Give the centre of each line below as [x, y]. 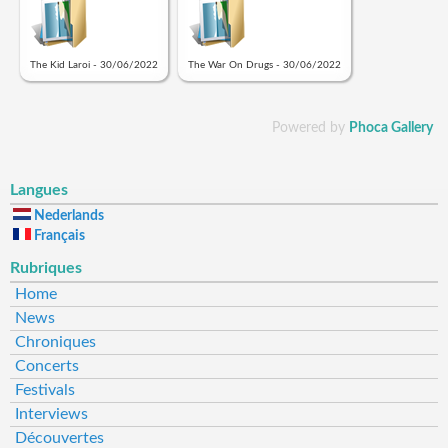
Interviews [51, 414]
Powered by [310, 128]
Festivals [45, 390]
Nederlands [67, 216]
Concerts [47, 366]
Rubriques [46, 268]
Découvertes [59, 438]
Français [58, 236]
